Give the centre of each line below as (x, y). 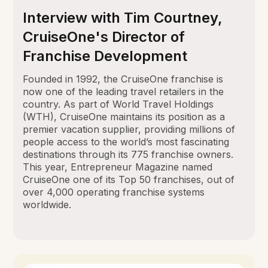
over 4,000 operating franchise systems (114, 192)
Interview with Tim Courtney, (123, 18)
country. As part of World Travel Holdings (118, 104)
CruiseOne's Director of (104, 37)
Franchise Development (105, 56)
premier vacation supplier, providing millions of (129, 130)
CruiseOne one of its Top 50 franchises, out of (129, 180)
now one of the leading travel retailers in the (124, 92)
